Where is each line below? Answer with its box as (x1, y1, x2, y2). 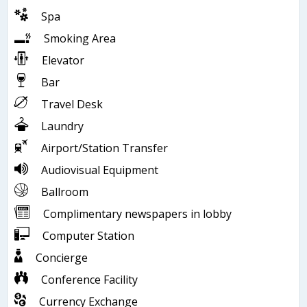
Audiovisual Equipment (41, 162, 158, 178)
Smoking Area (44, 31, 116, 47)
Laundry (41, 119, 84, 134)
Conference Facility (41, 272, 138, 288)
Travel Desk (41, 97, 103, 112)
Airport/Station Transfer (41, 140, 168, 156)
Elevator (42, 53, 84, 69)
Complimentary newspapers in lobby (43, 206, 232, 222)
